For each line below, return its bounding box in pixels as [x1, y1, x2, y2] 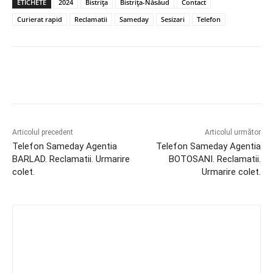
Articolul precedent [12, 127, 73, 136]
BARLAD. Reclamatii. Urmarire [12, 153, 130, 165]
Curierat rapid [17, 14, 62, 24]
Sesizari [161, 14, 185, 24]
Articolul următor [204, 127, 261, 136]
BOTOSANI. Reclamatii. [168, 153, 261, 165]
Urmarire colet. [201, 166, 261, 177]
